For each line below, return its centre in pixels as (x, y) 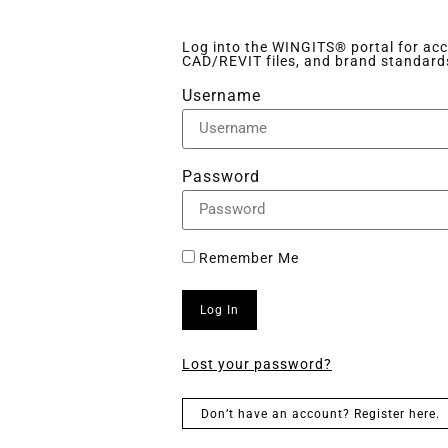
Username (221, 95)
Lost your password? (257, 363)
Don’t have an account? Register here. (320, 413)
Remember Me (247, 257)
